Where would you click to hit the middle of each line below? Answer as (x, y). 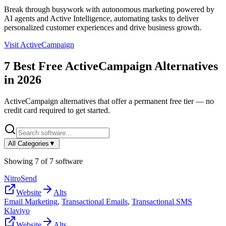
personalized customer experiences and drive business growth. (103, 27)
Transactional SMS (162, 201)
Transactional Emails (95, 201)
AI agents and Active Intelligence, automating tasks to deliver (101, 18)
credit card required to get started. (57, 110)
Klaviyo (17, 210)
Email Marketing (31, 201)
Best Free (38, 66)
